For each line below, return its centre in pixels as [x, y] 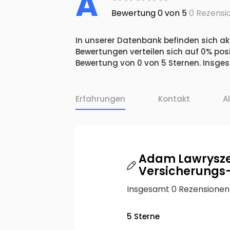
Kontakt [174, 99]
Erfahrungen [100, 99]
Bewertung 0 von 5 [149, 13]
